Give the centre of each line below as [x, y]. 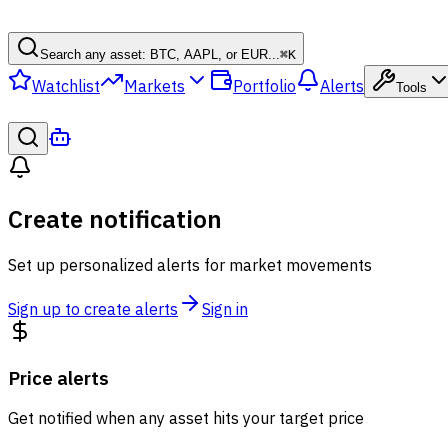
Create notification [115, 218]
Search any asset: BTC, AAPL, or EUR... [160, 54]
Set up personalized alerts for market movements [190, 264]
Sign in [225, 308]
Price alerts [58, 377]
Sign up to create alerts [93, 308]
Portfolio [264, 86]
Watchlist [66, 86]
